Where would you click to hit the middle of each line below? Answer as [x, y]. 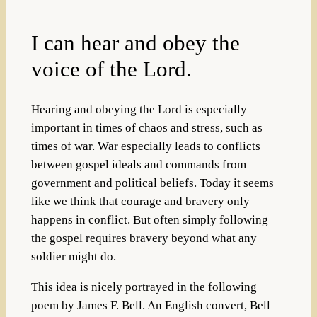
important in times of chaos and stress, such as [146, 127]
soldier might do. [73, 256]
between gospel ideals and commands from [138, 164]
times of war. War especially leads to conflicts [145, 146]
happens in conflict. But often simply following [149, 219]
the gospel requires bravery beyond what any [144, 238]
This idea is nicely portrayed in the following [144, 287]
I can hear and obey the [135, 42]
